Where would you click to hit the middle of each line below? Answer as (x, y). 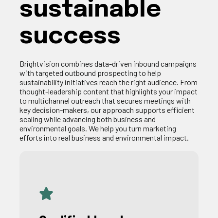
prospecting (117, 73)
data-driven (113, 64)
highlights (141, 91)
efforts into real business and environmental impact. (104, 137)
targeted (49, 73)
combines (77, 64)
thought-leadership (51, 91)
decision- (47, 110)
